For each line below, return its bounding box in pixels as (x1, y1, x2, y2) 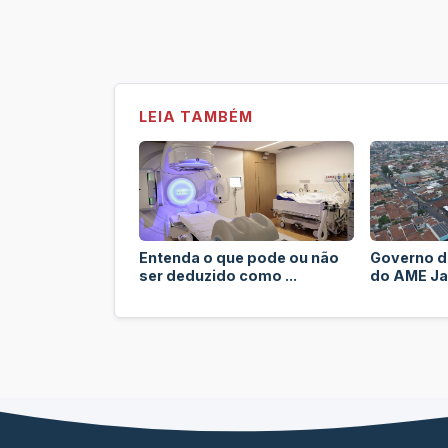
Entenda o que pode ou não (139, 248, 339, 266)
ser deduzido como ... (139, 266, 297, 284)
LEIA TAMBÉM (139, 107, 253, 125)
